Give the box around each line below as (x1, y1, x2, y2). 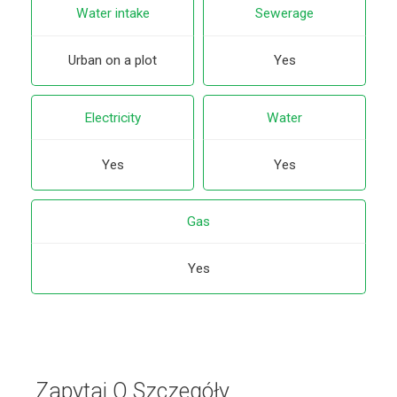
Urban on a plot (68, 52, 157, 69)
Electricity (84, 109, 141, 126)
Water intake (75, 5, 150, 22)
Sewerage (255, 5, 314, 22)
